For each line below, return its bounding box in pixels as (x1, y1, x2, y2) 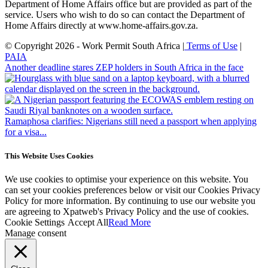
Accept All (68, 217, 108, 227)
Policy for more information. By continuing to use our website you (5, 195, 255, 206)
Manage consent (5, 227, 66, 238)
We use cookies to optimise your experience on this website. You (5, 173, 248, 184)
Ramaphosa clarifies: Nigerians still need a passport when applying (5, 116, 257, 127)
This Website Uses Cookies (5, 151, 93, 160)
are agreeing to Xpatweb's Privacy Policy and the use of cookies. (5, 206, 249, 217)
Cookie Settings (5, 217, 65, 227)
